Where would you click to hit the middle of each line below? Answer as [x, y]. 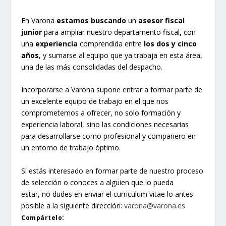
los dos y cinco [171, 44]
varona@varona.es [155, 205]
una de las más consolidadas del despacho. [92, 67]
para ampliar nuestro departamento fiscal [112, 32]
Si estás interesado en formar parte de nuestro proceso [112, 171]
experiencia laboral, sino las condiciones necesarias [105, 125]
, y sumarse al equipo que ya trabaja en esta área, [121, 55]
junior [33, 32]
